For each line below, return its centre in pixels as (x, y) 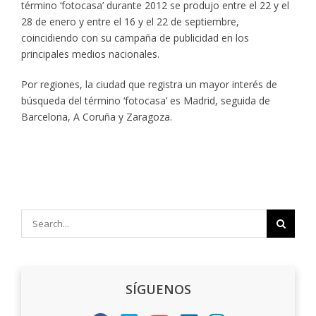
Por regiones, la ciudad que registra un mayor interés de (149, 84)
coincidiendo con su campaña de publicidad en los (135, 37)
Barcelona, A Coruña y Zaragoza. (97, 116)
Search (36, 217)
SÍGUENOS (158, 289)
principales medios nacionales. (90, 54)
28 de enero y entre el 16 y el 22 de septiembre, (130, 21)
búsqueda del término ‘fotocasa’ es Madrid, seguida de (146, 100)
